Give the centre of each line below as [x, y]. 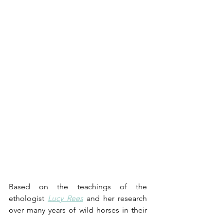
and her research [115, 198]
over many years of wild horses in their [78, 210]
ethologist [28, 198]
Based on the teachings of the [78, 186]
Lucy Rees [65, 198]
